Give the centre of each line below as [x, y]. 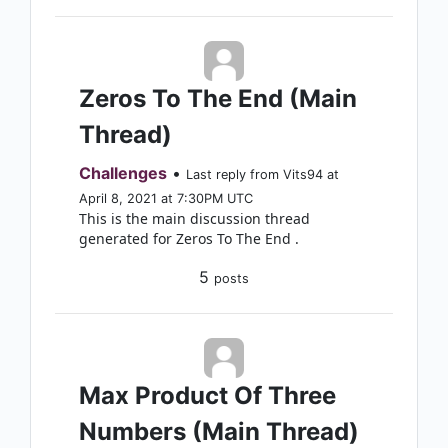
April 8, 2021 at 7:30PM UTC [166, 198]
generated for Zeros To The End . [189, 238]
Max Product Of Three [207, 395]
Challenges [123, 173]
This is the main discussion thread [194, 218]
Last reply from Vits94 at [262, 174]
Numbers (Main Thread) [219, 431]
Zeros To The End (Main [218, 98]
